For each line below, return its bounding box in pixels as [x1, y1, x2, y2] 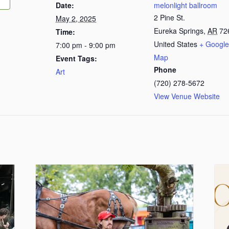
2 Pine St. [154, 12, 185, 22]
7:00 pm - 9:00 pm [56, 40, 116, 50]
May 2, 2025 [56, 13, 96, 24]
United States [154, 39, 197, 49]
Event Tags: [56, 53, 97, 63]
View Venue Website [154, 91, 220, 101]
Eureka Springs [154, 26, 203, 36]
